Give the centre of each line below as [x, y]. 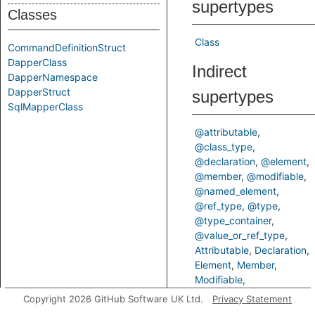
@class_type [224, 147]
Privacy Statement [252, 299]
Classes [32, 15]
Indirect [219, 71]
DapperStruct [39, 92]
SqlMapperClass [45, 107]
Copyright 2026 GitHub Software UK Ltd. [113, 299]
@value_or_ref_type [240, 235]
